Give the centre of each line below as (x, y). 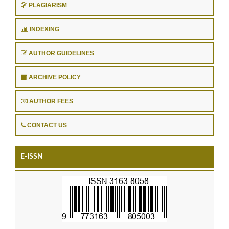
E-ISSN (32, 157)
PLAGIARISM (48, 5)
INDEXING (44, 29)
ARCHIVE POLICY (55, 77)
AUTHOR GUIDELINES (61, 53)
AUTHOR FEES (51, 101)
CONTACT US (47, 125)
